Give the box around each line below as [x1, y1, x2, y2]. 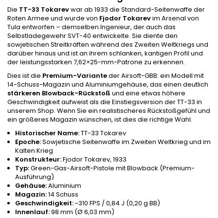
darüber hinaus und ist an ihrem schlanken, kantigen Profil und [7, 48, 203, 58]
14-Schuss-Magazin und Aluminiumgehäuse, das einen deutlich [7, 79, 208, 89]
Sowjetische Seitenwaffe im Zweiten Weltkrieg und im [41, 137, 211, 146]
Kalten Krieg [15, 145, 53, 155]
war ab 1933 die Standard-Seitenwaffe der [69, 4, 205, 14]
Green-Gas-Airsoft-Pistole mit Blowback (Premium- [29, 163, 195, 173]
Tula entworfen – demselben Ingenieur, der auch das [7, 22, 176, 32]
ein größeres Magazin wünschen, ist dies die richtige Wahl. [7, 114, 192, 124]
